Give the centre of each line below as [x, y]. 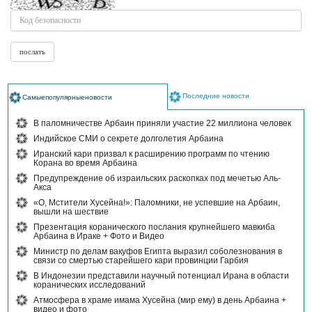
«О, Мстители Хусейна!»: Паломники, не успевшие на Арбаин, [157, 203]
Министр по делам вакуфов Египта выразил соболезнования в [158, 252]
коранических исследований [89, 285]
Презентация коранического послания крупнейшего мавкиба [154, 227]
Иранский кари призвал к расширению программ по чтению [151, 154]
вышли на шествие [71, 212]
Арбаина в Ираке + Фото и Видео [99, 236]
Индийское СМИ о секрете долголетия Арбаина [128, 139]
